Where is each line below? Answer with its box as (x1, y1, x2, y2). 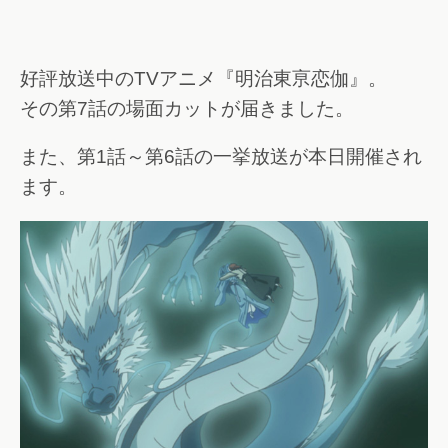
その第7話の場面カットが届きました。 (20, 97, 354, 119)
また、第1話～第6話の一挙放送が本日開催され (20, 146, 422, 168)
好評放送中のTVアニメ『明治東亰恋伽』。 (20, 67, 387, 89)
